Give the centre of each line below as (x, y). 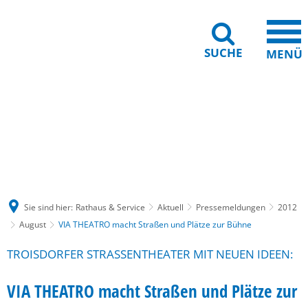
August (33, 224)
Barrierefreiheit (155, 121)
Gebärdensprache (68, 121)
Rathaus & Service (110, 207)
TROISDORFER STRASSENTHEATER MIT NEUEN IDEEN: (148, 254)
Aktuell (170, 207)
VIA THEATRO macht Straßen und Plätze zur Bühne (155, 224)
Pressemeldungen (231, 207)
